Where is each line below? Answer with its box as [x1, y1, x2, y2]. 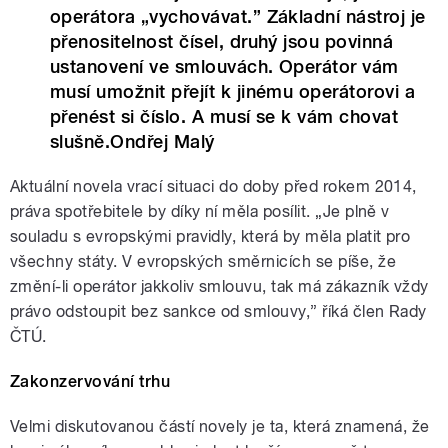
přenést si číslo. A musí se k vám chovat [50, 105, 399, 127]
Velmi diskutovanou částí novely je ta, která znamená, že [10, 416, 430, 436]
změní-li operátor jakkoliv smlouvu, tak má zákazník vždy [10, 276, 429, 296]
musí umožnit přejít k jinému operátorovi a [50, 80, 416, 102]
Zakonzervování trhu [10, 371, 171, 391]
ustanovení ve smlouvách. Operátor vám [50, 55, 399, 77]
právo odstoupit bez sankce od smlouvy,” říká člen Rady [10, 301, 427, 321]
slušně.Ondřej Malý [50, 130, 215, 152]
